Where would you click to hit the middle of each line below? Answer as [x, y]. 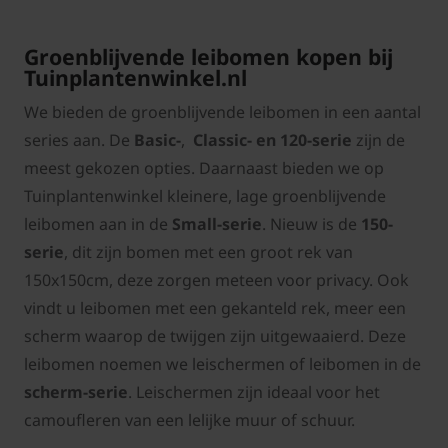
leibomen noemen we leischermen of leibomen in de [222, 364]
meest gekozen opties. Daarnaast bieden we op [204, 168]
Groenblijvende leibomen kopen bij [208, 57]
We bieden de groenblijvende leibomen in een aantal [222, 112]
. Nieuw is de [311, 224]
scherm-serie [76, 392]
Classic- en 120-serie [274, 140]
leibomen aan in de [98, 224]
